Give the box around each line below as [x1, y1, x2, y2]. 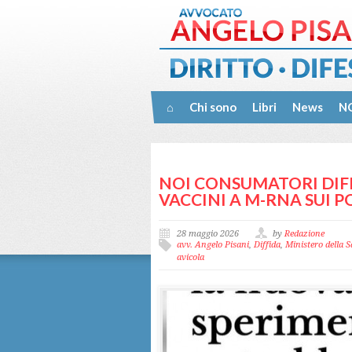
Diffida [254, 240, 280, 250]
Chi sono [189, 100, 236, 114]
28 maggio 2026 [177, 229, 239, 239]
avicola [177, 252, 204, 262]
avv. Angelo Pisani [177, 240, 249, 250]
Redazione [284, 229, 324, 239]
